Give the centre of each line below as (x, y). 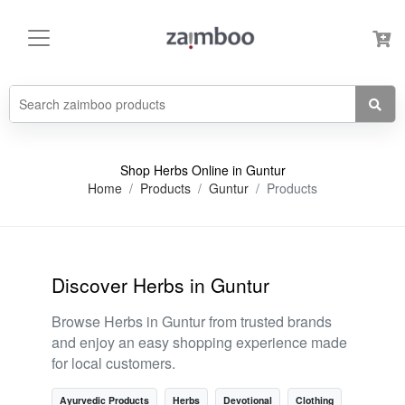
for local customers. (113, 363)
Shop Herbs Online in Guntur (202, 170)
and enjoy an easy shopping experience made (199, 342)
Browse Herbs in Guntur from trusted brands (192, 321)
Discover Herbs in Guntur (160, 285)
